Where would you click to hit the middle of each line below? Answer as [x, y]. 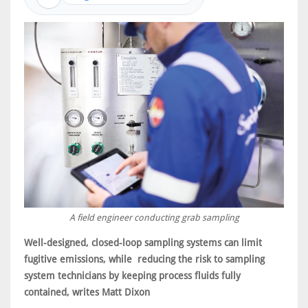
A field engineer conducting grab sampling [154, 218]
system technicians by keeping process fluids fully [132, 276]
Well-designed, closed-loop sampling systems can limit [143, 243]
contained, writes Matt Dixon [87, 292]
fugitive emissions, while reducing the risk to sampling [144, 259]
